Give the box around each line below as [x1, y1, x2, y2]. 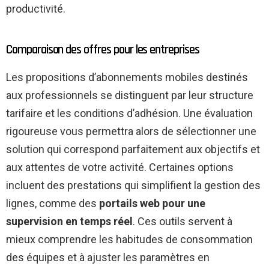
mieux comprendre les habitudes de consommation [6, 233, 253, 246]
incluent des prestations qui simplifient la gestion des [6, 179, 261, 192]
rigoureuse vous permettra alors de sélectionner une [6, 125, 256, 138]
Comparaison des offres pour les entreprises [6, 41, 199, 58]
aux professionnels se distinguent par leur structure [6, 89, 253, 102]
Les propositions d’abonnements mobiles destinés [6, 71, 248, 84]
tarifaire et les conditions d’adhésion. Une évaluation [6, 107, 253, 120]
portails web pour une [99, 197, 205, 210]
